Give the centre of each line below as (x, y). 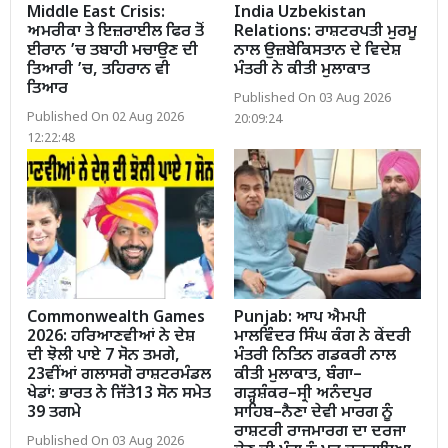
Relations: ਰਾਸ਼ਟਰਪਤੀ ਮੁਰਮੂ (325, 33)
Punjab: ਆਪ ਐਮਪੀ (300, 318)
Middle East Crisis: (96, 14)
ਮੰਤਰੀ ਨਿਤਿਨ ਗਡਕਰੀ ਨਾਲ (315, 356)
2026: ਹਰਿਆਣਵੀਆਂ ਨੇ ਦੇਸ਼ (111, 337)
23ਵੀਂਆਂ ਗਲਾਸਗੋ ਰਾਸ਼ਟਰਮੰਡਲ (119, 375)
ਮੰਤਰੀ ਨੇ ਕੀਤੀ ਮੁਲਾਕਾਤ (302, 71)
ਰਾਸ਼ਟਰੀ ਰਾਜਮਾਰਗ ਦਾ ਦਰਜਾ (320, 432)
